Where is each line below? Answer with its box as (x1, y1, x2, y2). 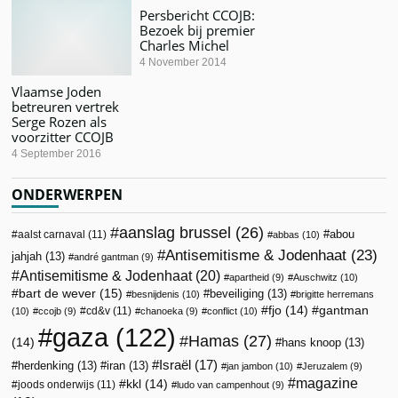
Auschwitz (293, 271, 338, 283)
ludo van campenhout (177, 378, 270, 390)
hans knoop (282, 335, 342, 349)
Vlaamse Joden (12, 82, 102, 100)
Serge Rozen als (12, 112, 107, 131)
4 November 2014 (139, 55, 227, 68)
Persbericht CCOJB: (139, 5, 255, 24)
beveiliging (210, 286, 265, 300)
